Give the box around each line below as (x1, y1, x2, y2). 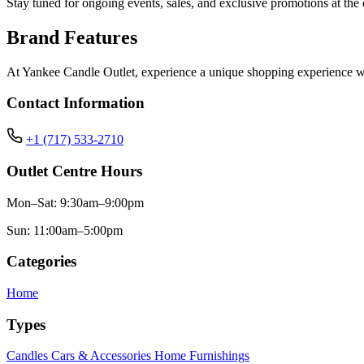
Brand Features (6, 26, 137, 48)
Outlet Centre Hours (6, 162, 142, 180)
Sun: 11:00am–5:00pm (6, 223, 123, 237)
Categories (6, 253, 76, 271)
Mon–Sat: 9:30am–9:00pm (6, 195, 144, 210)
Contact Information (6, 94, 145, 112)
